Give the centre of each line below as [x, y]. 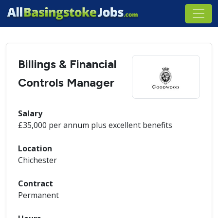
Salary [30, 113]
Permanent [38, 195]
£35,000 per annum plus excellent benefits [95, 125]
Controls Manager [66, 82]
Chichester [37, 160]
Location [35, 148]
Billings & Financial [67, 64]
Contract [36, 183]
